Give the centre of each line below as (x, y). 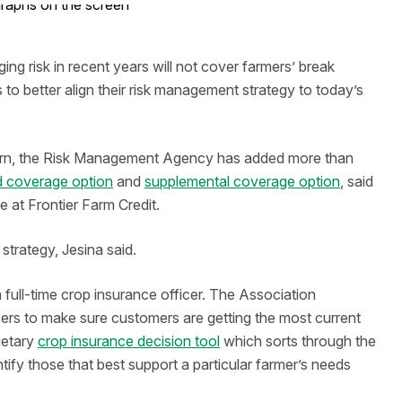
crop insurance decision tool (129, 341)
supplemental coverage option (242, 181)
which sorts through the (298, 341)
